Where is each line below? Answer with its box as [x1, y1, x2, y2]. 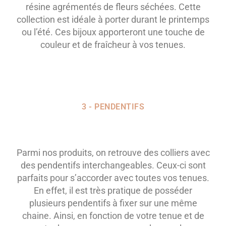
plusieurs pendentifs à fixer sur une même [29, 198, 197, 209]
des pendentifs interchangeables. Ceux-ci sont [20, 160, 206, 171]
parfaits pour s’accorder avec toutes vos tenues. [17, 173, 209, 184]
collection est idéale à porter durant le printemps [17, 14, 209, 25]
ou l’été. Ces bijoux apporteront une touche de [21, 27, 205, 38]
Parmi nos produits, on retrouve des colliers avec [16, 147, 210, 158]
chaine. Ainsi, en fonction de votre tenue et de [22, 210, 204, 221]
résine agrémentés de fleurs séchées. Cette [25, 2, 201, 13]
